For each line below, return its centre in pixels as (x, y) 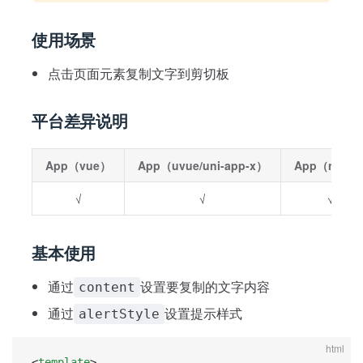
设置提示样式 (203, 313)
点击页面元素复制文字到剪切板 (139, 73)
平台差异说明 (80, 120)
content (107, 287)
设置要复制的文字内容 (205, 286)
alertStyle (119, 314)
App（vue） (78, 165)
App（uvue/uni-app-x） (203, 165)
